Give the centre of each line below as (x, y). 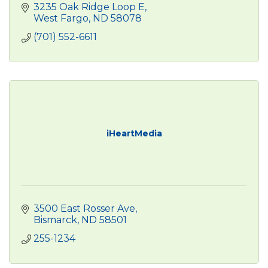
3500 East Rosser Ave (84, 208)
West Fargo (61, 18)
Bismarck (55, 220)
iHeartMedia (134, 133)
